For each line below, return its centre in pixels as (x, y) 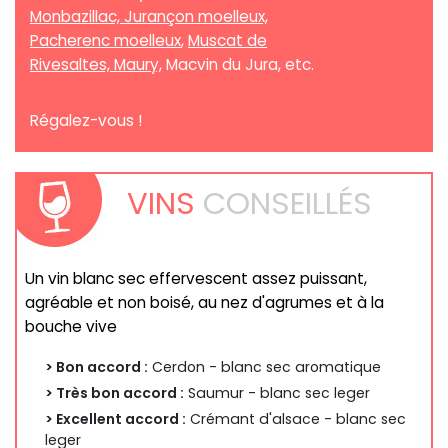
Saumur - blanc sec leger (277, 393)
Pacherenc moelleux (105, 41)
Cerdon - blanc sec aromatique (264, 367)
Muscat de (227, 41)
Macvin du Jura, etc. (238, 65)
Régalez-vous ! (86, 121)
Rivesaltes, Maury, (96, 65)
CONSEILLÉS (287, 204)
